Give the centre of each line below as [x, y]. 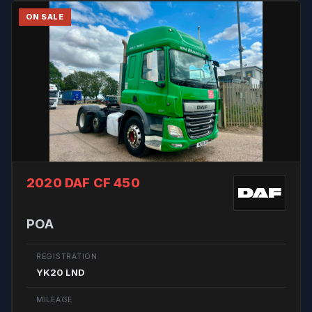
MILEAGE [55, 300]
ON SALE [45, 17]
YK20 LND [61, 272]
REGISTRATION [67, 257]
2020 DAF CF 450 [83, 182]
